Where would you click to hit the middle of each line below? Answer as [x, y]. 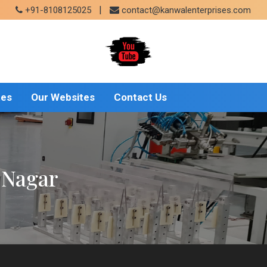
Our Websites [63, 97]
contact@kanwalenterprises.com [186, 10]
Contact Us [140, 97]
